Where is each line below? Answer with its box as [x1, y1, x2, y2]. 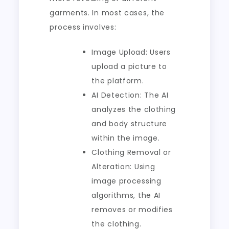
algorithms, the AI [91, 190, 161, 200]
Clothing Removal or [91, 147, 171, 157]
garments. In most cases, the [50, 8, 165, 18]
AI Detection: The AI [91, 90, 169, 100]
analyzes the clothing [91, 104, 176, 114]
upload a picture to [91, 61, 167, 72]
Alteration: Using [91, 162, 155, 172]
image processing [91, 176, 162, 186]
